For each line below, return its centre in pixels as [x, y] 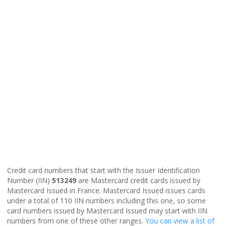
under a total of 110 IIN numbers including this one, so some [106, 200]
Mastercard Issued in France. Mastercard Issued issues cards [106, 190]
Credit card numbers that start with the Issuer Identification [103, 170]
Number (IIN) [30, 180]
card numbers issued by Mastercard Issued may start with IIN [107, 210]
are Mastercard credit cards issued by [138, 180]
